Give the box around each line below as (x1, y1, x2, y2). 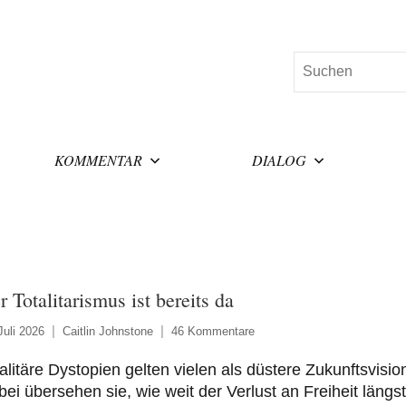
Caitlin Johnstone (62, 324, 153, 338)
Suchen (292, 54, 343, 71)
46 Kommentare (170, 324, 255, 338)
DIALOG (252, 150, 307, 169)
